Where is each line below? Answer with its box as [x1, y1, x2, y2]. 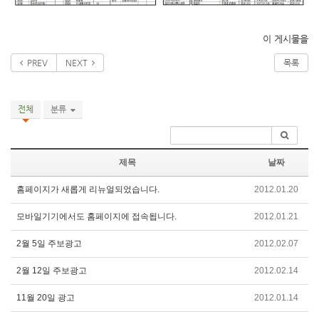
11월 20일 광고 [16, 292, 75, 303]
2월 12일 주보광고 [16, 265, 87, 276]
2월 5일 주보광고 [16, 238, 82, 249]
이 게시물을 [263, 33, 308, 44]
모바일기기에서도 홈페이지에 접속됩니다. [16, 211, 177, 221]
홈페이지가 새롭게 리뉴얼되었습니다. [16, 184, 159, 194]
